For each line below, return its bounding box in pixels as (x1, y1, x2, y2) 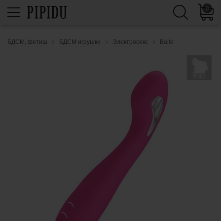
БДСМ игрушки (59, 38, 101, 45)
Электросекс (112, 38, 148, 45)
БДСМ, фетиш (7, 38, 47, 45)
